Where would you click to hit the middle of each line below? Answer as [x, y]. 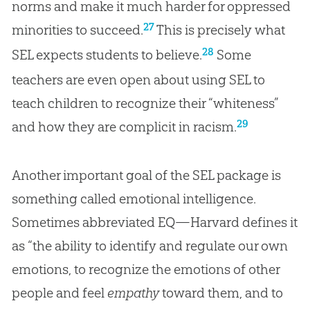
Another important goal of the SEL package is [146, 175]
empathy [134, 292]
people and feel [59, 292]
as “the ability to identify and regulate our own [149, 245]
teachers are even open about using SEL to [138, 79]
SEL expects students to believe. [107, 54]
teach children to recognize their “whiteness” [145, 103]
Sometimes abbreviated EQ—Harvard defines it [154, 222]
